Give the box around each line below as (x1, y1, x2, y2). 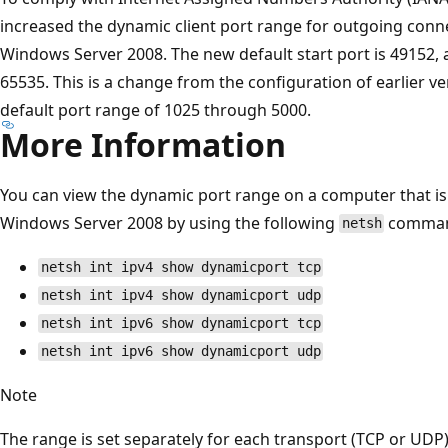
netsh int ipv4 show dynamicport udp (40, 287, 321, 304)
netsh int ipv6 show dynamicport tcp (40, 315, 321, 332)
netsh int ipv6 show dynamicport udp (40, 343, 321, 360)
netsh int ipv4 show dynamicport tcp (40, 259, 321, 276)
